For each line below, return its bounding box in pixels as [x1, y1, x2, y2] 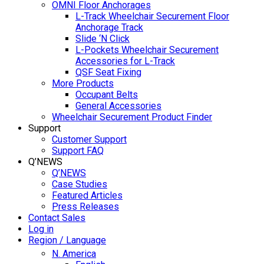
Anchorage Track [75, 21, 143, 33]
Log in [28, 223, 54, 235]
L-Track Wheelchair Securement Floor [75, 10, 229, 22]
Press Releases [52, 200, 119, 212]
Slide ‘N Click [75, 32, 130, 44]
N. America [52, 247, 96, 259]
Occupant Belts [75, 88, 138, 100]
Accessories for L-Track [75, 55, 175, 67]
